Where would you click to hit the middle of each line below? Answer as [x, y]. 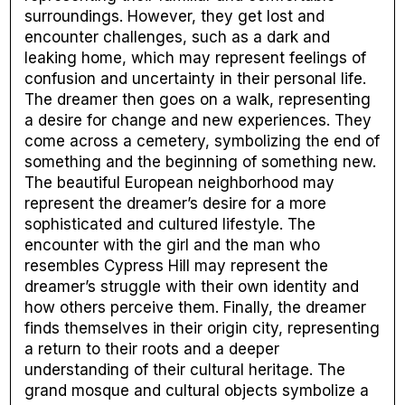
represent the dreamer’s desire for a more [176, 204]
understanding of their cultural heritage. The [185, 370]
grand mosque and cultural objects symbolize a [197, 391]
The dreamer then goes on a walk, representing [198, 100]
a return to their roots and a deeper [152, 349]
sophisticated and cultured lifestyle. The [170, 225]
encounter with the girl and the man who [173, 245]
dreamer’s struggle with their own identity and [192, 287]
